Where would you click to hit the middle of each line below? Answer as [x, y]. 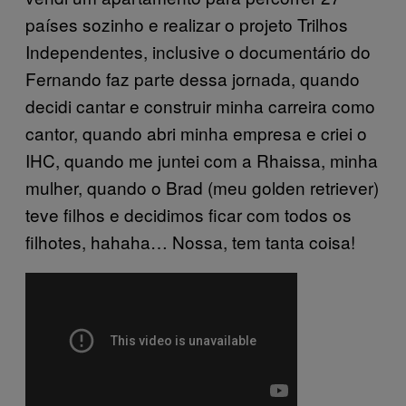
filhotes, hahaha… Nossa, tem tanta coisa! [190, 241]
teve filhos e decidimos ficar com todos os [188, 214]
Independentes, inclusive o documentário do [198, 51]
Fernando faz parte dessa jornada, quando [193, 78]
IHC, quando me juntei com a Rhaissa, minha [202, 159]
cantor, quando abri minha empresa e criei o [196, 132]
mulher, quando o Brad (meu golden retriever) [202, 187]
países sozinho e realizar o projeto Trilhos [187, 24]
